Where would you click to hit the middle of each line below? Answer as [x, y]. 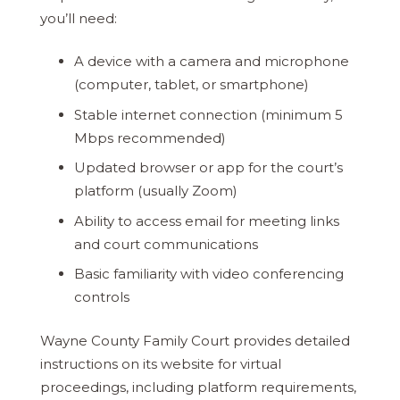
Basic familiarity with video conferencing [208, 274]
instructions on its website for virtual [161, 363]
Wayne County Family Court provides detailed [195, 340]
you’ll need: [79, 18]
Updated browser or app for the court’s [208, 168]
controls [101, 297]
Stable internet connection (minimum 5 [208, 114]
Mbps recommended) [150, 137]
